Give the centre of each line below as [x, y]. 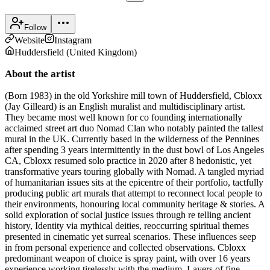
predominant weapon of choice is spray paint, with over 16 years [127, 258]
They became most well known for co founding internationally [124, 117]
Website [30, 40]
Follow [35, 27]
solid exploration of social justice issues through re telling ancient [128, 215]
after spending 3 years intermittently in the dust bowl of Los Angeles [134, 149]
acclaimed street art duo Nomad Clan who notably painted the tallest [134, 128]
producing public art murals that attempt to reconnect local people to [133, 193]
